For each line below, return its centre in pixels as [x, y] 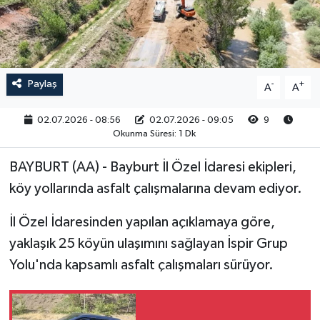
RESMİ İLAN [72, 25]
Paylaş [42, 84]
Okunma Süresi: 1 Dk [154, 134]
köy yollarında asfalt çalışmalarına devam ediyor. [155, 189]
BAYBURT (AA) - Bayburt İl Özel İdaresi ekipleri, [152, 167]
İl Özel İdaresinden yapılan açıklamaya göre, [142, 222]
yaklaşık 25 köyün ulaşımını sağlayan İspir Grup [148, 244]
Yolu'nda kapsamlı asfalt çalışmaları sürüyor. [141, 265]
